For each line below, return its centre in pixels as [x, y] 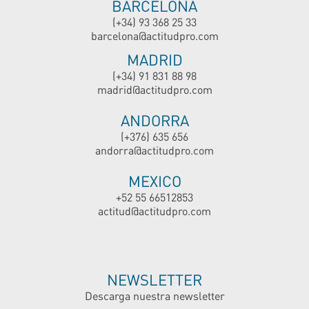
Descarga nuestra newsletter [154, 296]
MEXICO [154, 181]
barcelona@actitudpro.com [154, 36]
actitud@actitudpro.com [154, 211]
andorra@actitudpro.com [154, 150]
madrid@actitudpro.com [154, 89]
